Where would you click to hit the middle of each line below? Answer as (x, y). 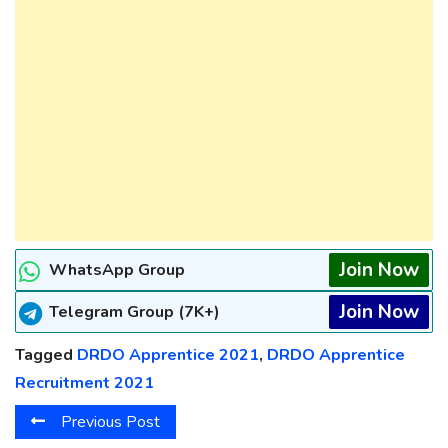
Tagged (46, 355)
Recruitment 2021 (84, 383)
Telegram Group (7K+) (134, 312)
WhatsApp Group (117, 270)
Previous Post (110, 422)
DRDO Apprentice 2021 (168, 355)
